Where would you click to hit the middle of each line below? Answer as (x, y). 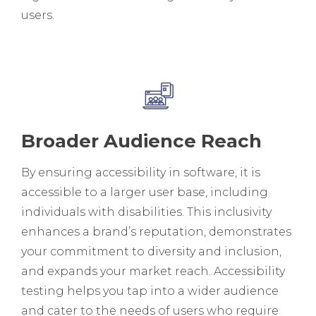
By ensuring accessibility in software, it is (141, 172)
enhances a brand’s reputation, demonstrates (156, 231)
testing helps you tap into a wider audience (150, 291)
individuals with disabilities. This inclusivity (146, 212)
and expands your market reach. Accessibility (153, 271)
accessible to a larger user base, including (145, 192)
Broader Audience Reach (141, 141)
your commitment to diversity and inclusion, (151, 251)
